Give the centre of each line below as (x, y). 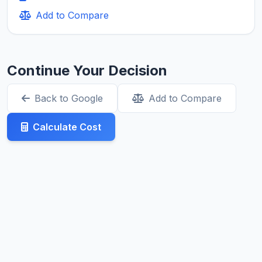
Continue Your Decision (87, 71)
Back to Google (69, 99)
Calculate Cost (67, 127)
